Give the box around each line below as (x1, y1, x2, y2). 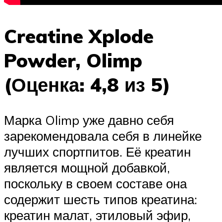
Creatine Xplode (4, 23, 154, 48)
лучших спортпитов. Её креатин (4, 144, 191, 160)
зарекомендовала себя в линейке (4, 128, 202, 144)
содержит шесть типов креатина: (4, 191, 197, 208)
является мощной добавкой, (4, 160, 170, 176)
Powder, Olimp (4, 48, 142, 72)
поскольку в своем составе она (4, 175, 187, 192)
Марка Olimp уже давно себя (4, 112, 174, 128)
